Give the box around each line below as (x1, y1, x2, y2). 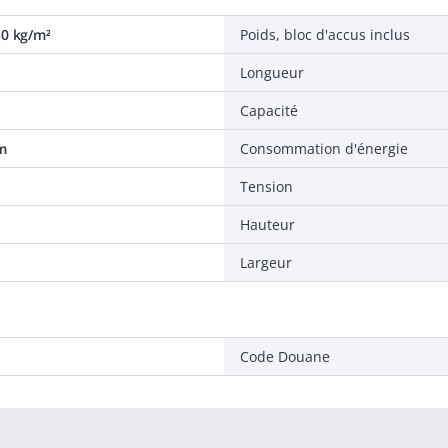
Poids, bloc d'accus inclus (240, 25, 410, 44)
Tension (240, 177, 293, 196)
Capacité (240, 101, 298, 120)
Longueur (240, 63, 304, 82)
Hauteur (240, 215, 295, 234)
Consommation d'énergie (240, 139, 408, 158)
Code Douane (240, 347, 330, 366)
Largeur (240, 253, 292, 272)
